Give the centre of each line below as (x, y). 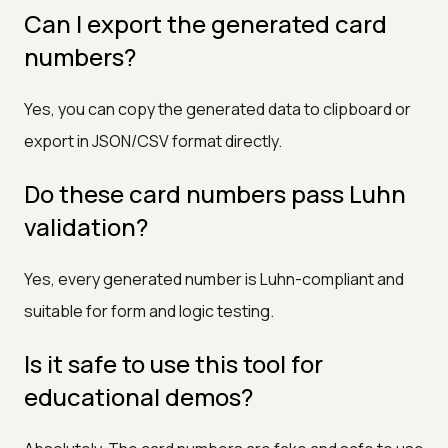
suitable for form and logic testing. (149, 310)
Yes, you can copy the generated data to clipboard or (217, 108)
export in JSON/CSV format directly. (153, 140)
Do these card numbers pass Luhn (215, 193)
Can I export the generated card (205, 23)
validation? (86, 226)
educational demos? (138, 396)
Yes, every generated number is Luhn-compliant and (214, 278)
